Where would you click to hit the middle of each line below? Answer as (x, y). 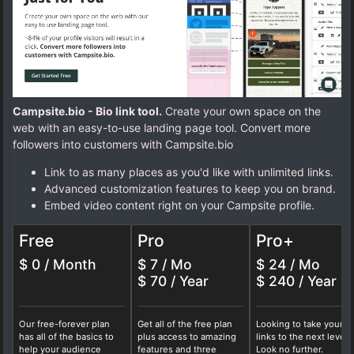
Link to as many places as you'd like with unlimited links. (189, 172)
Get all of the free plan (185, 324)
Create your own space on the (241, 111)
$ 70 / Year (173, 281)
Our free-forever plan (64, 324)
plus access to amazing (187, 337)
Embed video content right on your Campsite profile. (179, 205)
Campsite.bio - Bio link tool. (87, 111)
